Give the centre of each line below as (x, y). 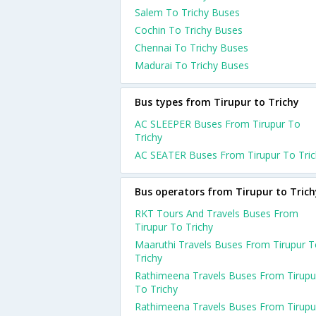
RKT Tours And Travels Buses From (217, 213)
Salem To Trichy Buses (187, 12)
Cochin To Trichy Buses (189, 30)
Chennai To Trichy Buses (192, 48)
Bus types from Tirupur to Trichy (217, 102)
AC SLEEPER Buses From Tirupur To (218, 124)
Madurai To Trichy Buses (192, 65)
